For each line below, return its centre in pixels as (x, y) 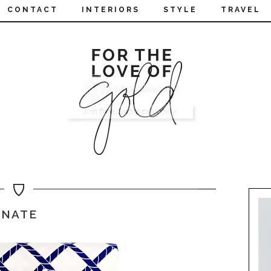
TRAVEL (241, 10)
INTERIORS (111, 10)
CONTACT (33, 10)
